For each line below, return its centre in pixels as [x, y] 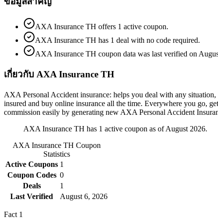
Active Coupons [32, 164]
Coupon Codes [32, 175]
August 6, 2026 [84, 197]
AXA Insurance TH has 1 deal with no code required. [118, 40]
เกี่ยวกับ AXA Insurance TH [59, 74]
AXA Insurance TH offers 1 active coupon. [102, 26]
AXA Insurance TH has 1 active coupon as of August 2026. [115, 129]
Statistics [56, 154]
